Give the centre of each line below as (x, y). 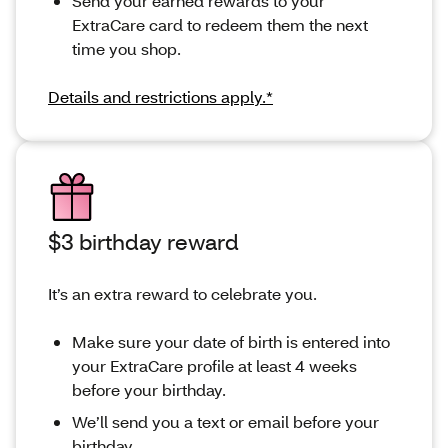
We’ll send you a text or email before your (225, 422)
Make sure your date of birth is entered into (231, 342)
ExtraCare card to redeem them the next (220, 25)
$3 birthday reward (143, 242)
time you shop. (126, 49)
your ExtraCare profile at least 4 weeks (214, 366)
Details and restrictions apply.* (160, 97)
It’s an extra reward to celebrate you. (182, 294)
